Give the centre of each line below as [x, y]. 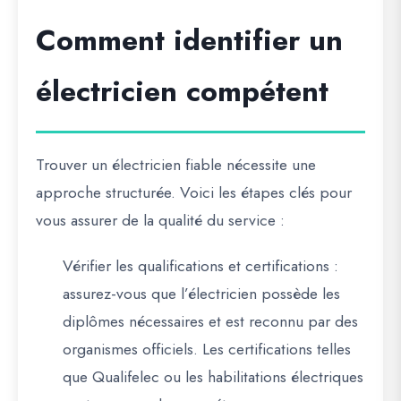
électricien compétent [182, 91]
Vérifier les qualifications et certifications [196, 266]
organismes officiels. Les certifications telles [207, 349]
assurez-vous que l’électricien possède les [201, 294]
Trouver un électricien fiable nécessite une [176, 165]
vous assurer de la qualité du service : [160, 220]
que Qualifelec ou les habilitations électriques [213, 377]
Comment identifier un [189, 40]
